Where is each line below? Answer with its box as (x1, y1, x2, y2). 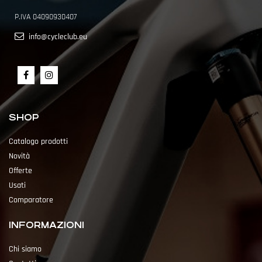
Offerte (9, 165, 32, 176)
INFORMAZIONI (9, 219, 84, 230)
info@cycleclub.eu (29, 31, 87, 42)
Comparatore (9, 194, 53, 205)
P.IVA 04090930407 (15, 11, 77, 22)
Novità (9, 150, 30, 161)
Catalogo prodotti (9, 136, 68, 147)
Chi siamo (9, 243, 42, 254)
